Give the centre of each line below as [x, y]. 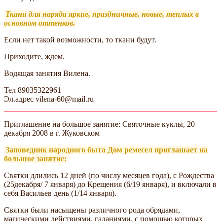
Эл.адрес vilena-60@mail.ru [49, 99]
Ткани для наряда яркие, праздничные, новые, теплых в [102, 14]
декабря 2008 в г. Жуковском [52, 133]
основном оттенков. [39, 23]
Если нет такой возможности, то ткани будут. [80, 39]
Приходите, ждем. [34, 56]
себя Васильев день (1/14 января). [60, 193]
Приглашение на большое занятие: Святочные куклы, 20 [99, 124]
